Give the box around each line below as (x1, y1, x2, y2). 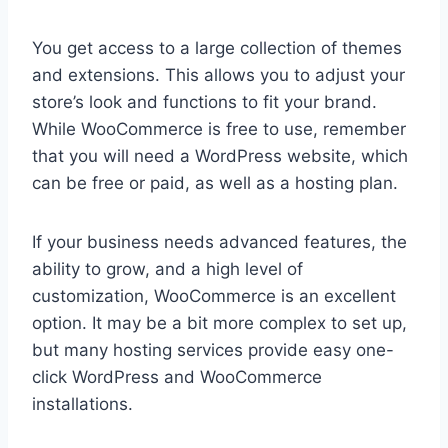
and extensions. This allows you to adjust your (32, 65, 405, 86)
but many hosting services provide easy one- (32, 340, 394, 361)
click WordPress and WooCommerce (32, 367, 322, 388)
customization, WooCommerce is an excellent (32, 286, 396, 307)
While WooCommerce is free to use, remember (32, 119, 406, 140)
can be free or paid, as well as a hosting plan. (32, 173, 398, 194)
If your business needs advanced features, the (32, 232, 407, 253)
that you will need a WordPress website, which (32, 146, 408, 167)
